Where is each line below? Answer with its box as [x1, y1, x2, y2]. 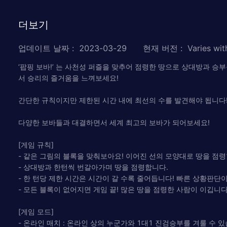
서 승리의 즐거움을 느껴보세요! [18, 73, 119, 82]
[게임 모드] [18, 207, 54, 216]
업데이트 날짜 [18, 43, 69, 53]
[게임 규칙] [18, 140, 54, 149]
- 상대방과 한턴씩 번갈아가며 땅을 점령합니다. [18, 162, 168, 171]
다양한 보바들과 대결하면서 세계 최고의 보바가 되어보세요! [18, 118, 210, 127]
